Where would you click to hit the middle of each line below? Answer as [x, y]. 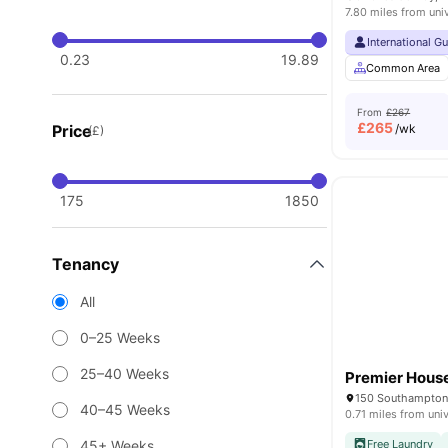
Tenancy [85, 264]
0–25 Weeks [120, 337]
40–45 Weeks [125, 409]
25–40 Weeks [124, 373]
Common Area [403, 68]
